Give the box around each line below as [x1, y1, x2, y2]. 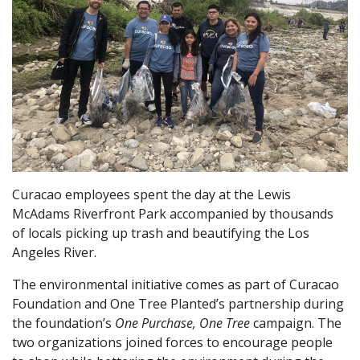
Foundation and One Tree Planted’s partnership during [12, 294, 344, 313]
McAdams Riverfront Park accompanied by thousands [12, 204, 333, 223]
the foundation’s [12, 313, 115, 332]
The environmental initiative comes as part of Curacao [12, 275, 339, 293]
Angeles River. [12, 243, 96, 261]
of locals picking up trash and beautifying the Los [12, 223, 309, 242]
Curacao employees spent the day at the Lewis [12, 185, 291, 203]
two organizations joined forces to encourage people [12, 333, 333, 351]
